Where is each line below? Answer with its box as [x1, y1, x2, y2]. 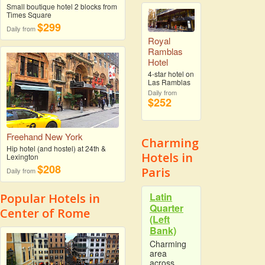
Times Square [7, 9, 51, 20]
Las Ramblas [148, 76, 190, 87]
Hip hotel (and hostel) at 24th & [7, 143, 106, 154]
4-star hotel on [148, 68, 194, 79]
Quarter [150, 201, 183, 215]
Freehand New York [7, 130, 83, 143]
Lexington [7, 151, 38, 162]
